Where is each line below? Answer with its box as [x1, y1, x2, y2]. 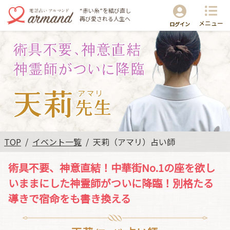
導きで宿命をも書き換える [8, 191, 131, 206]
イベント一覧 [32, 136, 82, 148]
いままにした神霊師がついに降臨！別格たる [8, 176, 214, 190]
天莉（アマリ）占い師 [93, 136, 175, 148]
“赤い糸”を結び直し [80, 6, 131, 14]
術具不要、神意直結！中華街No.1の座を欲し [8, 160, 215, 175]
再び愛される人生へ [80, 14, 131, 23]
